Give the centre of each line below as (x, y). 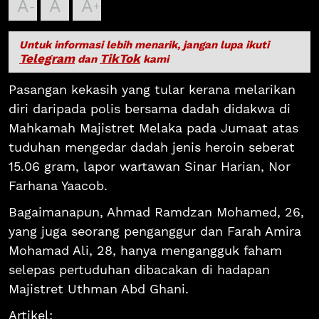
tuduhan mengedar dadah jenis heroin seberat (152, 147)
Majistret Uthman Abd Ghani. (99, 288)
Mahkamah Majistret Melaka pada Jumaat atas (153, 127)
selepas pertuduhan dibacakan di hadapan (139, 269)
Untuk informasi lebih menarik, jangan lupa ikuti (144, 45)
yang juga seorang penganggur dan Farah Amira (155, 231)
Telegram (47, 58)
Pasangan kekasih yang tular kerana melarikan (152, 89)
